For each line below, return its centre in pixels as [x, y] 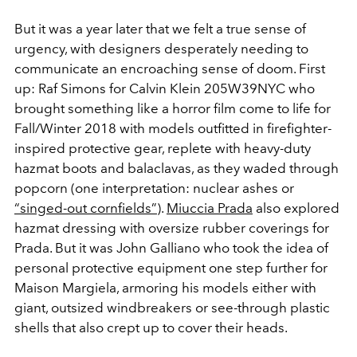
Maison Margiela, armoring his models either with [165, 287]
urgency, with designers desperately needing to [161, 48]
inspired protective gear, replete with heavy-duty [163, 148]
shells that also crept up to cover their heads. [151, 327]
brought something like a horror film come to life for [173, 108]
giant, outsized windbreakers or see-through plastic [172, 307]
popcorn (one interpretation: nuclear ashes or [154, 188]
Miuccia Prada [210, 208]
